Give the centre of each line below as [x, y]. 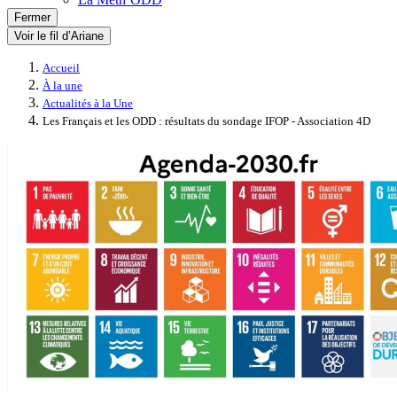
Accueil [61, 68]
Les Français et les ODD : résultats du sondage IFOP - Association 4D [206, 121]
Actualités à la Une [88, 104]
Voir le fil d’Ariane [59, 36]
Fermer [32, 17]
